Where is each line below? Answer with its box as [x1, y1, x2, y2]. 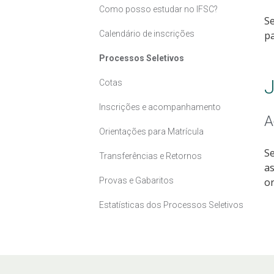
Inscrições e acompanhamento [99, 102, 221, 112]
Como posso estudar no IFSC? [99, 4, 218, 14]
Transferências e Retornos [99, 150, 202, 161]
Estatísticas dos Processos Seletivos [99, 199, 243, 210]
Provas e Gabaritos [99, 175, 174, 185]
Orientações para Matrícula [99, 126, 204, 136]
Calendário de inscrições [99, 28, 194, 39]
